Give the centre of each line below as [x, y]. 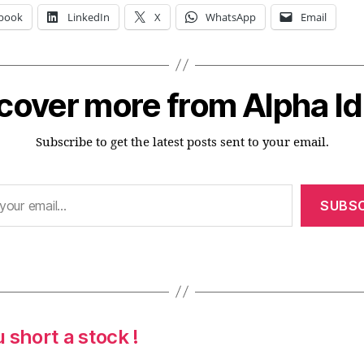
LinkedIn [89, 17]
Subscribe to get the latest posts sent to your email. [182, 142]
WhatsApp [231, 17]
